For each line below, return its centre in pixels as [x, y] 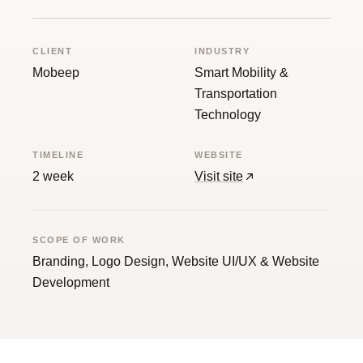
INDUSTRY [222, 51]
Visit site [219, 176]
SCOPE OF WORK [79, 240]
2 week [53, 176]
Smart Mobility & [241, 73]
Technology [228, 115]
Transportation [236, 94]
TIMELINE [58, 155]
